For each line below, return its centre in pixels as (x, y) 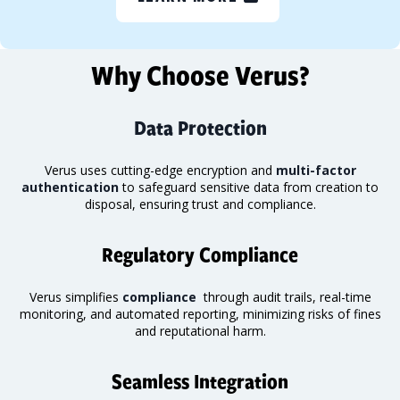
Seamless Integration (200, 380)
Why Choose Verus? (200, 74)
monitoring (51, 313)
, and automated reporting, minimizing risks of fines (232, 313)
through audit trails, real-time (285, 296)
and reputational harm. (200, 330)
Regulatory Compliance (200, 254)
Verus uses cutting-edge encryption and (160, 170)
